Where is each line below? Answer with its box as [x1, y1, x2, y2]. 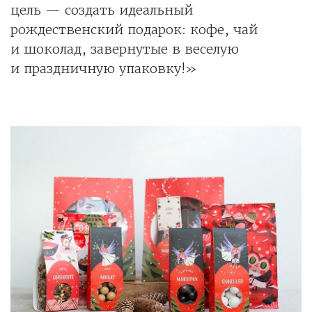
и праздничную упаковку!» [10, 60, 197, 77]
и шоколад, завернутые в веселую [10, 40, 239, 57]
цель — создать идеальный [10, 1, 193, 18]
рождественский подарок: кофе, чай [10, 21, 258, 38]
